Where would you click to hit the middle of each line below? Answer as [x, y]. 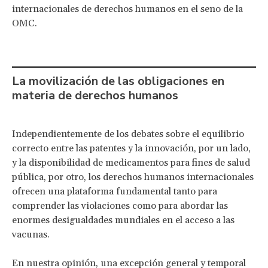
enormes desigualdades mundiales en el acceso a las [123, 220]
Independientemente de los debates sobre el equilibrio [128, 134]
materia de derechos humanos [95, 95]
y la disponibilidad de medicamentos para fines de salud [131, 162]
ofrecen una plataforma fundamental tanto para [115, 191]
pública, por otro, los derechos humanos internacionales [133, 177]
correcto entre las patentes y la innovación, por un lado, [131, 148]
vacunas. [31, 234]
